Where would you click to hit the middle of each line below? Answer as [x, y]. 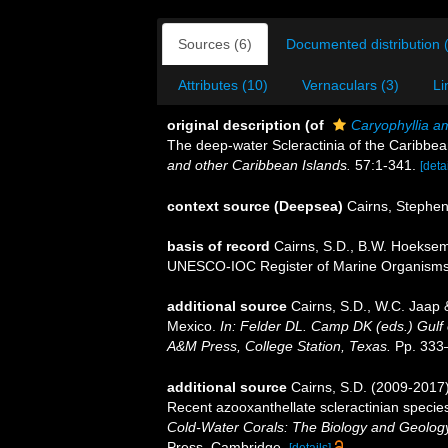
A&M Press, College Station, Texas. [279, 345]
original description [234, 124]
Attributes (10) [223, 84]
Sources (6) [215, 43]
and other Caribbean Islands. [259, 164]
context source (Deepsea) [255, 205]
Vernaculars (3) [350, 84]
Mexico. [193, 325]
